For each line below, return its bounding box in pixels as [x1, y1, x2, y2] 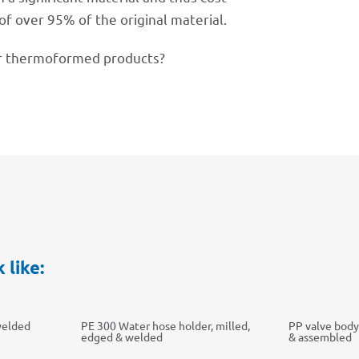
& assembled [288, 329, 353, 344]
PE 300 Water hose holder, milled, [80, 317, 250, 333]
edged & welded [80, 329, 163, 344]
